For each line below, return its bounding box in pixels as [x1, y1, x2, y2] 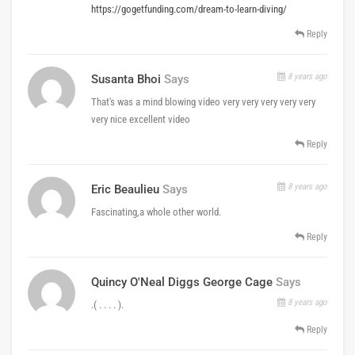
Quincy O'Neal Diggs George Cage [91, 274, 273, 289]
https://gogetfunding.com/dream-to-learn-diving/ [91, 2, 287, 15]
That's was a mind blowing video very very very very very [91, 95, 315, 108]
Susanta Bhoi [91, 71, 161, 86]
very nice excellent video [91, 113, 190, 125]
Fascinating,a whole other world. [91, 205, 221, 218]
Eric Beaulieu [91, 181, 159, 197]
